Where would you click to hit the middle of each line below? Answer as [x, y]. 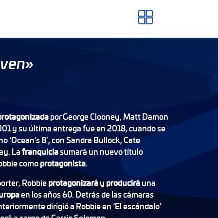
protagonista [63, 163]
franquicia [41, 152]
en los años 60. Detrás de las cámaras [87, 194]
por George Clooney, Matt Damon [109, 117]
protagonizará [74, 183]
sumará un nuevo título [101, 152]
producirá [124, 183]
